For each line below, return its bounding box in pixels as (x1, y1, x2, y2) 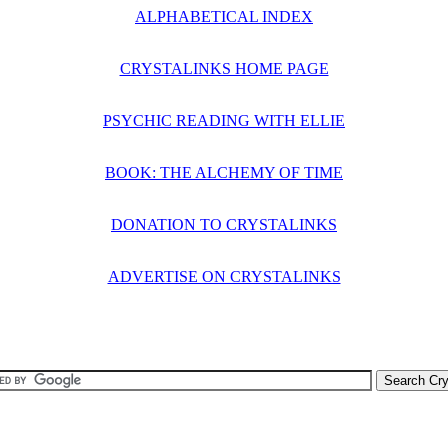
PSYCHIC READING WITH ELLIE (103, 112, 345, 129)
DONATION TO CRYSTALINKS (111, 216, 337, 233)
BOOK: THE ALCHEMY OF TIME (105, 164, 343, 181)
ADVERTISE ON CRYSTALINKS (107, 268, 341, 285)
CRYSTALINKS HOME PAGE (119, 60, 329, 77)
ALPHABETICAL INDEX (135, 8, 313, 25)
